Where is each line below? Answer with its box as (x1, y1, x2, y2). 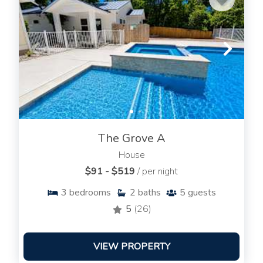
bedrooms (69, 186, 111, 200)
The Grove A (97, 130, 166, 147)
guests (188, 186, 216, 200)
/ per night (137, 165, 178, 178)
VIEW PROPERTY (93, 240, 170, 254)
